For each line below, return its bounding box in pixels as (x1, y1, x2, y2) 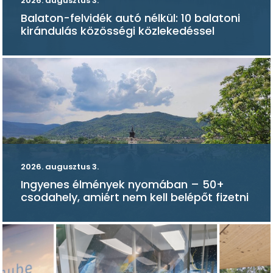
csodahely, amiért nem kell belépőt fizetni (21, 189, 249, 205)
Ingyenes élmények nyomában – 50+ (21, 176, 224, 192)
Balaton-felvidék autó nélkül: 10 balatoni (21, 10, 240, 26)
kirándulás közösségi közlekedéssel (21, 23, 214, 38)
